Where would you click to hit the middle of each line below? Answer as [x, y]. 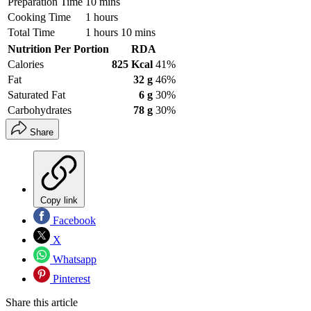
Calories [26, 65]
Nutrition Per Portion [58, 49]
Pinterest [70, 279]
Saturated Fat [36, 95]
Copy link [59, 201]
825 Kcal [132, 65]
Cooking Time [39, 17]
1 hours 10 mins [120, 33]
